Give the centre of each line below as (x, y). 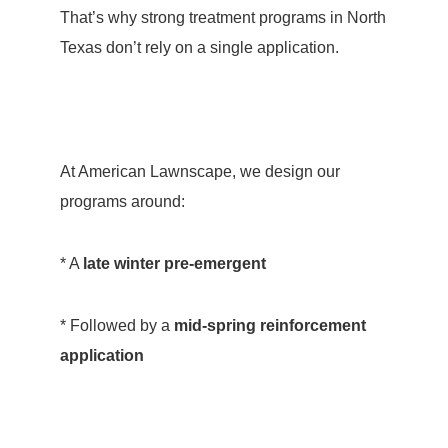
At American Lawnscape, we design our (199, 171)
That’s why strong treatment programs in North (222, 17)
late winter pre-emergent (174, 263)
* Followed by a (116, 325)
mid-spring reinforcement (269, 325)
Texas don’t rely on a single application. (199, 47)
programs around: (122, 201)
